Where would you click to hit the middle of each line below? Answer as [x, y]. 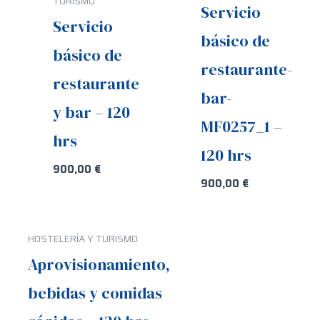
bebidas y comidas [95, 292]
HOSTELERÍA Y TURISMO [83, 239]
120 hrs [226, 155]
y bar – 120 [91, 112]
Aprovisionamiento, [99, 264]
